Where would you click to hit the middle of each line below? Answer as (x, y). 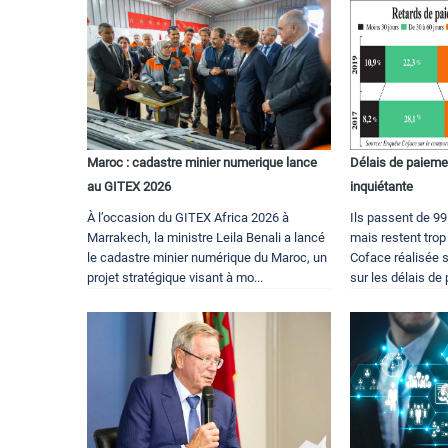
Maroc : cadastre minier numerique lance (202, 162)
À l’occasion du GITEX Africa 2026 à (188, 217)
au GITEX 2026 (129, 186)
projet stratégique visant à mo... (175, 277)
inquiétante (382, 186)
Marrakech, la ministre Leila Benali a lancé (206, 237)
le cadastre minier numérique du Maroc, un (207, 257)
